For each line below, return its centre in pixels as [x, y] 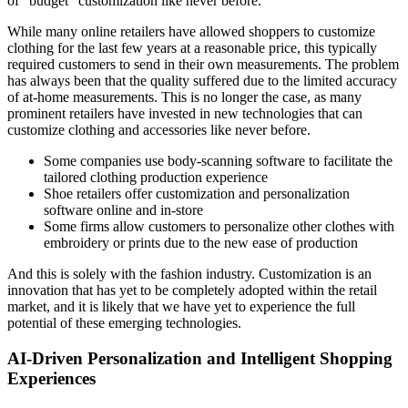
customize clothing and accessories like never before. [159, 130]
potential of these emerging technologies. [124, 323]
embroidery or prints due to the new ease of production [201, 243]
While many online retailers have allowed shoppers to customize [191, 32]
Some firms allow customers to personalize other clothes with [219, 227]
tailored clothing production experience [156, 178]
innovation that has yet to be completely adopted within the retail [192, 291]
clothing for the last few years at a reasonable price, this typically [192, 48]
